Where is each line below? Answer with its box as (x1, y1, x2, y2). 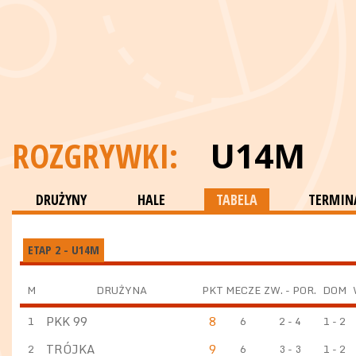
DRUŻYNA (95, 281, 147, 299)
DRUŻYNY (36, 190, 87, 209)
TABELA (216, 190, 257, 209)
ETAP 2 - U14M (27, 241, 99, 257)
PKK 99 (46, 311, 87, 331)
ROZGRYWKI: (12, 133, 186, 178)
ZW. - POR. (263, 281, 316, 299)
